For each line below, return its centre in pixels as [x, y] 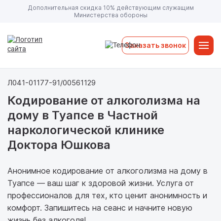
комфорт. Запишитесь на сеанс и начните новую [100, 208]
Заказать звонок [155, 45]
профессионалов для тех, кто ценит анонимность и [107, 195]
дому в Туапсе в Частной [83, 115]
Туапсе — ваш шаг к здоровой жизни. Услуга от [101, 183]
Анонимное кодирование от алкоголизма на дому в [108, 171]
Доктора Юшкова [59, 145]
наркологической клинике [86, 130]
